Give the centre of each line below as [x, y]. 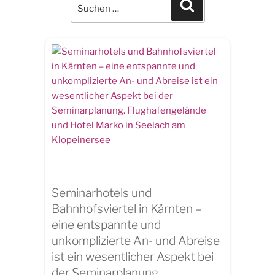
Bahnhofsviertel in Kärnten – [127, 208]
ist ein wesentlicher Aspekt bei [133, 256]
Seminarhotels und [102, 192]
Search [201, 17]
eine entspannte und [106, 224]
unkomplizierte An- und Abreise [136, 240]
